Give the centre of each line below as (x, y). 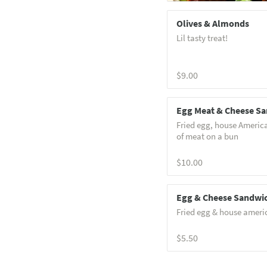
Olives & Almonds (213, 24)
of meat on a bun (207, 136)
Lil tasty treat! (202, 38)
